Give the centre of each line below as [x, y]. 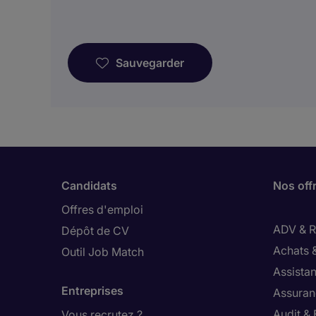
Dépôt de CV [95, 231]
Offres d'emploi [102, 209]
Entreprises [92, 291]
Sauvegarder [150, 63]
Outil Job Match [103, 252]
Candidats [89, 186]
